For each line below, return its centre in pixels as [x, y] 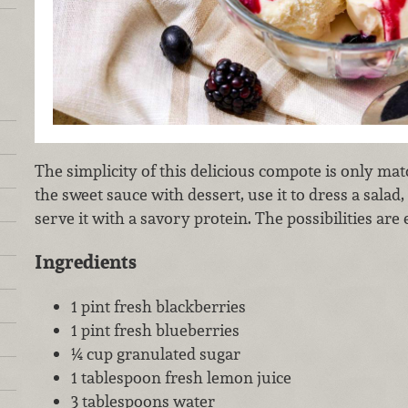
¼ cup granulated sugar [155, 353]
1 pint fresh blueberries [155, 330]
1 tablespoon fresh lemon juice [181, 377]
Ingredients [85, 262]
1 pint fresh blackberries [158, 306]
